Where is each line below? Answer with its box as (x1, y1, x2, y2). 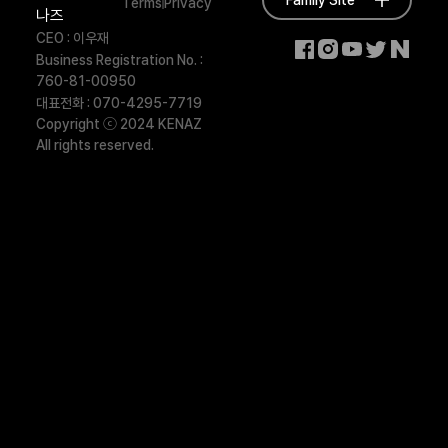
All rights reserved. (36, 136, 154, 153)
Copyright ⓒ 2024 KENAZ (36, 115, 202, 132)
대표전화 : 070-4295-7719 (36, 94, 202, 111)
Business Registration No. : (36, 51, 203, 68)
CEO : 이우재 (36, 29, 109, 46)
